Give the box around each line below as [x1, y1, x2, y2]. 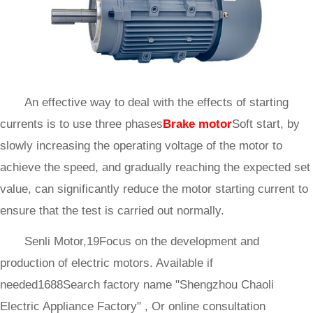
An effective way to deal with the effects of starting [24, 96, 289, 109]
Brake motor [163, 117, 232, 131]
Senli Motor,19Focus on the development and [24, 235, 259, 248]
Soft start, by [232, 117, 300, 131]
